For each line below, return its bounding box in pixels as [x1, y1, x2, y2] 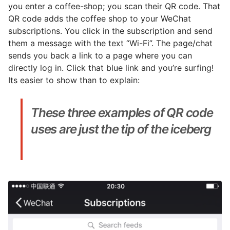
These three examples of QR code [31, 105, 213, 121]
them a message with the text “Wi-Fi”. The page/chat [8, 38, 213, 49]
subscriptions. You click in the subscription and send [8, 26, 213, 36]
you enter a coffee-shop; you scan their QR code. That [8, 1, 220, 12]
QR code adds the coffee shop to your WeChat [8, 13, 191, 24]
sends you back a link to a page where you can [8, 50, 192, 61]
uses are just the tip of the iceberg [31, 122, 211, 137]
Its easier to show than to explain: [8, 75, 140, 86]
